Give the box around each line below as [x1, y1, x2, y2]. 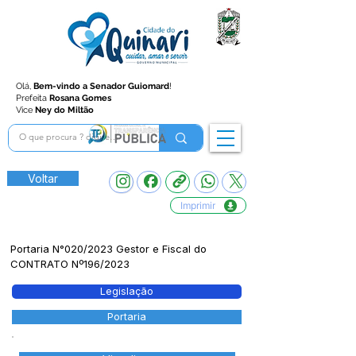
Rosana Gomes [49, 93, 111, 103]
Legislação [100, 285, 153, 297]
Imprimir [180, 199, 215, 211]
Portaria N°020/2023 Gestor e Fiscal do [10, 242, 207, 255]
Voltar [28, 172, 58, 185]
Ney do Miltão [35, 105, 94, 115]
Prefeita [16, 93, 49, 103]
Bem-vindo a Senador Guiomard [33, 81, 169, 91]
